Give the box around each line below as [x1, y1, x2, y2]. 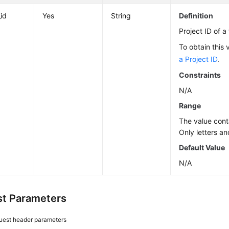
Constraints [179, 71, 221, 80]
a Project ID [179, 55, 218, 64]
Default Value [179, 143, 225, 152]
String [111, 11, 131, 20]
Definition [179, 11, 214, 20]
